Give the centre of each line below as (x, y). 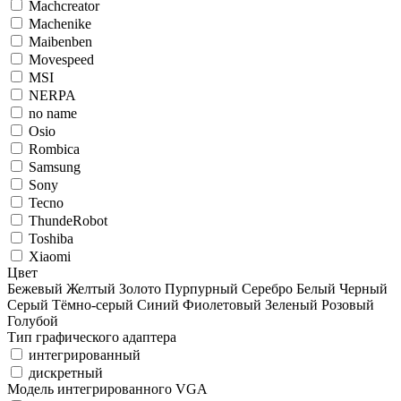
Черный (363, 289)
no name (53, 113)
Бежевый (35, 289)
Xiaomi (50, 256)
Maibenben (60, 42)
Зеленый (291, 305)
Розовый (348, 305)
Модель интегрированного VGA (107, 389)
